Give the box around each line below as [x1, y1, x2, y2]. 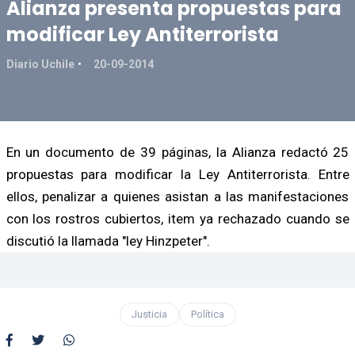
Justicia [131, 307, 167, 320]
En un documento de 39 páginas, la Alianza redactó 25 [6, 143, 349, 160]
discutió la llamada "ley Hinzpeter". [6, 232, 210, 249]
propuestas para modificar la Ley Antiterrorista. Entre [6, 166, 349, 182]
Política [190, 307, 224, 320]
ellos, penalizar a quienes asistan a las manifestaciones [6, 188, 349, 204]
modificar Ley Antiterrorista [6, 21, 279, 48]
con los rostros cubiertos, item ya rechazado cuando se [6, 210, 349, 227]
